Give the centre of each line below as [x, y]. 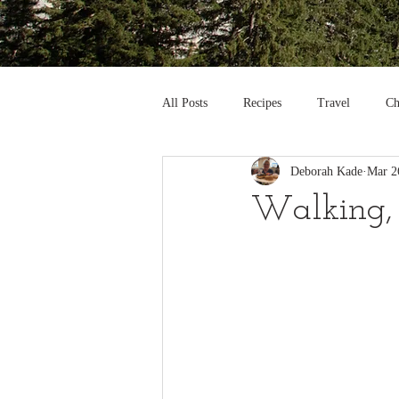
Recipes [262, 102]
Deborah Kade [326, 171]
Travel [334, 102]
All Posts [185, 102]
